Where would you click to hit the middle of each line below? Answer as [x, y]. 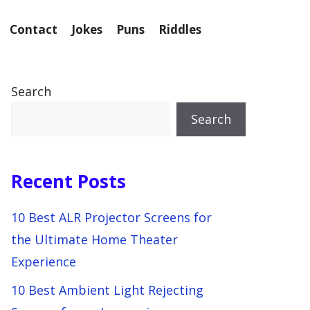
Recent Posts [69, 181]
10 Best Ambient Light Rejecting [107, 290]
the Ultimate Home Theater [94, 239]
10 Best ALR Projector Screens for [111, 217]
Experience [44, 262]
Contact [34, 29]
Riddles [180, 29]
